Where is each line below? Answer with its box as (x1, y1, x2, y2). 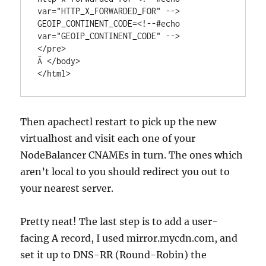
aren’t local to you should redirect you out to (20, 166, 230, 178)
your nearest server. (20, 182, 114, 194)
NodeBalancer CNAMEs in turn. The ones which (20, 149, 243, 161)
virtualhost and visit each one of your (20, 132, 196, 144)
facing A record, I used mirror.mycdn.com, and (20, 232, 238, 244)
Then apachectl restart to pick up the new (20, 116, 217, 128)
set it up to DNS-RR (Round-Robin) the (20, 249, 207, 261)
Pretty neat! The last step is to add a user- (20, 216, 218, 227)
